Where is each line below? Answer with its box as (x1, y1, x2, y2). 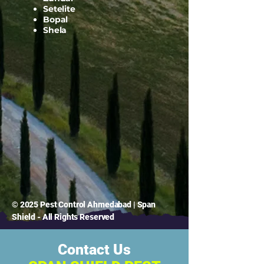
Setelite (43, 4, 75, 15)
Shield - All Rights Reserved (12, 212, 115, 222)
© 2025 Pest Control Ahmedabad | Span (12, 200, 156, 210)
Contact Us (58, 241, 131, 259)
